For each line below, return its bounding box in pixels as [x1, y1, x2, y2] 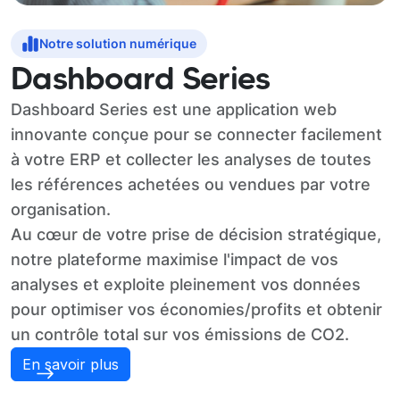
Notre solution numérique [39, 36, 196, 52]
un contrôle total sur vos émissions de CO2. [11, 325, 349, 345]
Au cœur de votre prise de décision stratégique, [11, 225, 381, 245]
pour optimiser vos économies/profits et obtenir [11, 300, 382, 320]
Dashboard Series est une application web [11, 100, 337, 120]
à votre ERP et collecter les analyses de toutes [11, 150, 371, 170]
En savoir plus [22, 355, 119, 374]
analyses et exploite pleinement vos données [11, 275, 361, 295]
